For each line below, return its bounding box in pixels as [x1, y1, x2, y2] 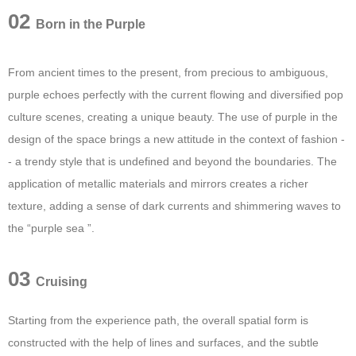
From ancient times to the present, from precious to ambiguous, [8, 66, 328, 79]
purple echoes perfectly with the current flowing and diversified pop [8, 88, 343, 101]
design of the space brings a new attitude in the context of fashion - [8, 133, 345, 145]
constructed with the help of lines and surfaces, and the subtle [8, 336, 319, 349]
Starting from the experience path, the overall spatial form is [8, 314, 308, 327]
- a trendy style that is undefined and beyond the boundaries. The [8, 155, 337, 168]
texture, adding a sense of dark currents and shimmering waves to [8, 199, 341, 212]
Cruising [36, 275, 87, 288]
